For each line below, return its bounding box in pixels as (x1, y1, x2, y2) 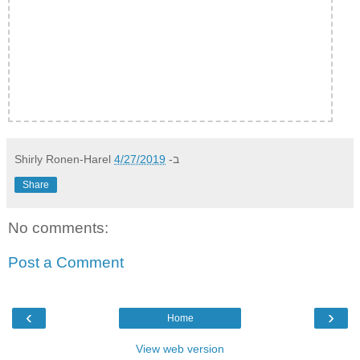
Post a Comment (8, 254, 124, 272)
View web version (136, 342, 224, 355)
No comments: (8, 219, 108, 236)
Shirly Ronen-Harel (14, 152, 111, 166)
